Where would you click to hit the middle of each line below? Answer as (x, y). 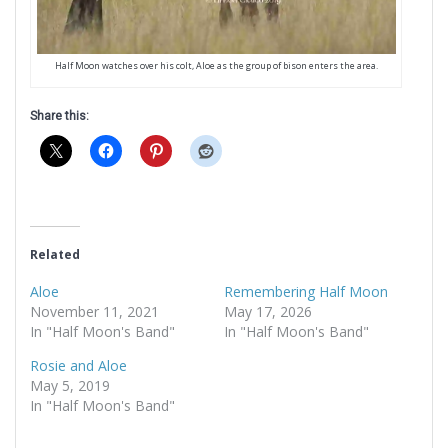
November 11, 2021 (94, 311)
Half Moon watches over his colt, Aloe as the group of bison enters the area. (216, 65)
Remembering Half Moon (306, 291)
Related (55, 254)
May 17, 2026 (268, 311)
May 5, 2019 (70, 385)
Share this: (59, 115)
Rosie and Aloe (78, 365)
